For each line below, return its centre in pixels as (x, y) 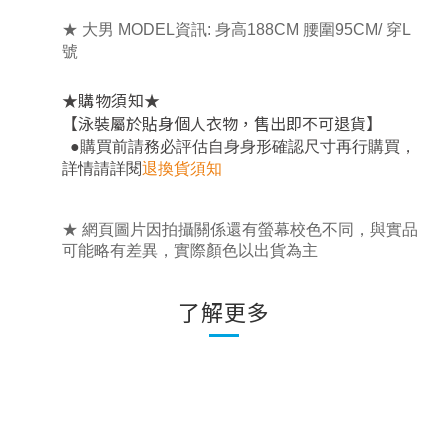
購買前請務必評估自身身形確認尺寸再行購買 (240, 146)
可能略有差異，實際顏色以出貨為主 (190, 250)
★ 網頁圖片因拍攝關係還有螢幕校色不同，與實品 (240, 229)
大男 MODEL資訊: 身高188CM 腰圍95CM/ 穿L (246, 29)
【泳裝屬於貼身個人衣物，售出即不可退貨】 (222, 123)
